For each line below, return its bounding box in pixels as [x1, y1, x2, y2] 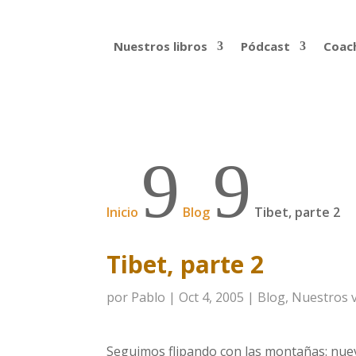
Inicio [106, 203, 139, 221]
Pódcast [240, 38, 290, 54]
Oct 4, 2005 [179, 288, 245, 307]
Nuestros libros [113, 38, 207, 54]
